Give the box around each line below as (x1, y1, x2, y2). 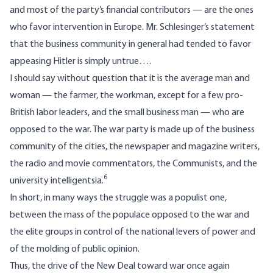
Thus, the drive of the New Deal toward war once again (10, 261, 230, 272)
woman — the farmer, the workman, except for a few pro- (10, 91, 243, 101)
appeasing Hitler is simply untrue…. (10, 57, 151, 67)
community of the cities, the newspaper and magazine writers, (10, 142, 260, 152)
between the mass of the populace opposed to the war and (10, 210, 249, 221)
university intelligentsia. (10, 176, 104, 186)
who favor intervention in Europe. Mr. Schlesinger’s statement (10, 23, 255, 33)
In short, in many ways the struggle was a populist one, (10, 193, 227, 204)
